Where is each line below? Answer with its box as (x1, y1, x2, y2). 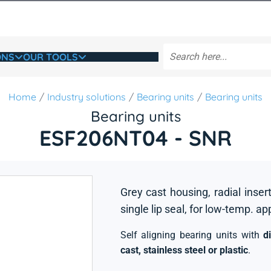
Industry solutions (47, 91, 126, 103)
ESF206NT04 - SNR (39, 125, 232, 151)
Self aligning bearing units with (120, 229, 264, 241)
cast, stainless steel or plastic (120, 244, 248, 256)
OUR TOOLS (22, 50, 78, 63)
